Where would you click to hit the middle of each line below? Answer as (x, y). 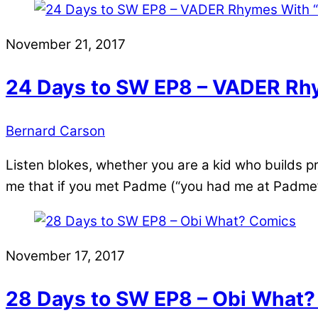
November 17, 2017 (65, 256)
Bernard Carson (55, 131)
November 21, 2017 (66, 44)
